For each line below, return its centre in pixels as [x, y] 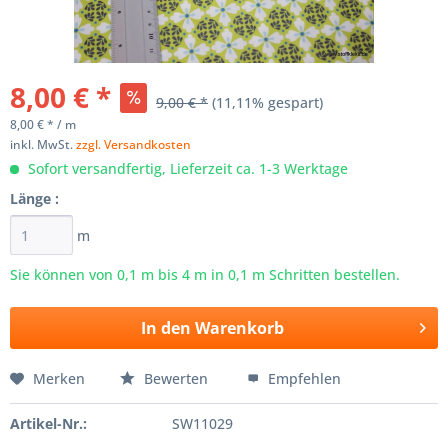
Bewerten [176, 378]
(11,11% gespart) [267, 102]
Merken [59, 378]
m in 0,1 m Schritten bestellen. [295, 274]
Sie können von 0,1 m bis [96, 274]
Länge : [34, 198]
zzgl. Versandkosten [133, 144]
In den [165, 328]
